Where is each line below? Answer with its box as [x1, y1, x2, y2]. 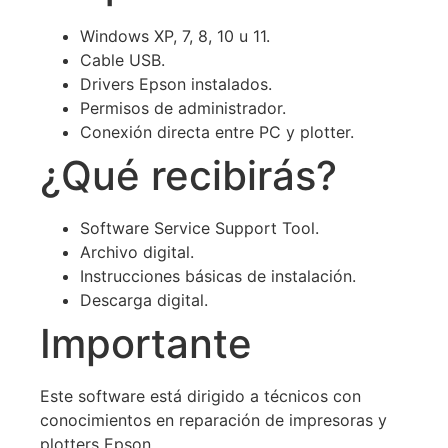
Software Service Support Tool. [80, 217, 319, 238]
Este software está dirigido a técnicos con [40, 385, 361, 406]
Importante [40, 318, 252, 368]
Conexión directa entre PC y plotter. [80, 121, 354, 142]
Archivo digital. [80, 241, 194, 262]
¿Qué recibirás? [40, 150, 337, 200]
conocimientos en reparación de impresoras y [40, 409, 387, 430]
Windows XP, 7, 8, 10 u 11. [80, 25, 270, 46]
